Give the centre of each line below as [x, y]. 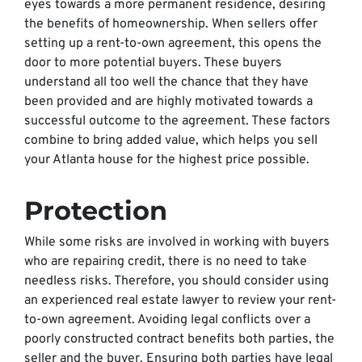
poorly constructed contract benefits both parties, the [179, 339]
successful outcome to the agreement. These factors [177, 121]
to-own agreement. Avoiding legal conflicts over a [167, 320]
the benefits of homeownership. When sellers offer [171, 24]
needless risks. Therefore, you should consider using [177, 281]
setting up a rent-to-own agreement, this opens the [173, 44]
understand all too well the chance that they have [166, 82]
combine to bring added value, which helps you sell [171, 141]
